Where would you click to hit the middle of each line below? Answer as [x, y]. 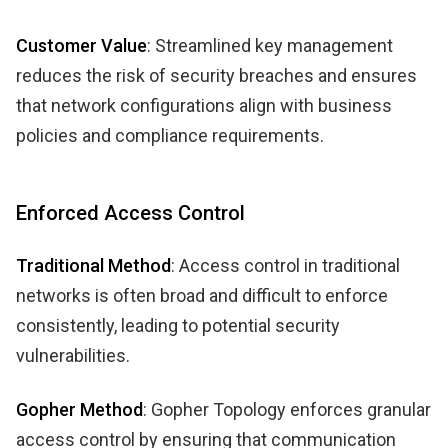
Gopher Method [79, 409]
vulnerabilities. [73, 355]
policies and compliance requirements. [170, 135]
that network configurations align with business [204, 105]
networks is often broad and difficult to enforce [202, 295]
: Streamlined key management [270, 45]
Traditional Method [93, 265]
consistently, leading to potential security [178, 325]
